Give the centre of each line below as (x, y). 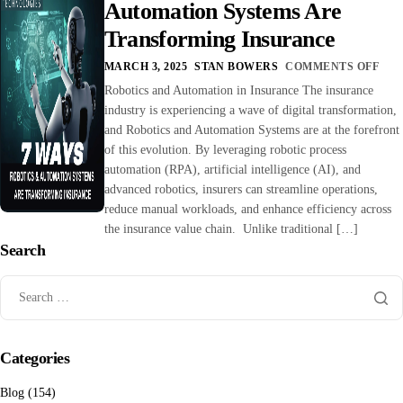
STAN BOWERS (237, 66)
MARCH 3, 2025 (146, 66)
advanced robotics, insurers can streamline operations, (241, 189)
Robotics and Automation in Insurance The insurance (238, 90)
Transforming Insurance (222, 39)
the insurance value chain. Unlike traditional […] (231, 228)
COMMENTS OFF (332, 66)
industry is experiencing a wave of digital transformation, (250, 110)
